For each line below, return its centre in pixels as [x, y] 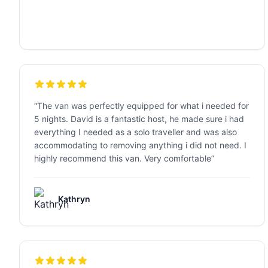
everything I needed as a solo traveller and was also [135, 132]
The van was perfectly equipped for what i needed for [143, 106]
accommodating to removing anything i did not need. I [140, 145]
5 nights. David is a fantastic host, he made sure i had [139, 119]
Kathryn [74, 199]
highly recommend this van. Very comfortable [123, 158]
